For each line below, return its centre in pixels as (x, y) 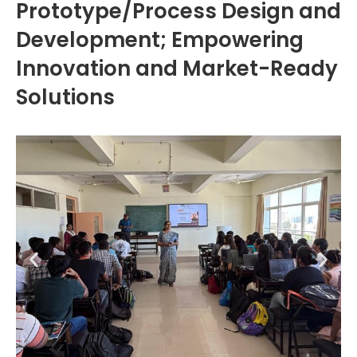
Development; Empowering (160, 39)
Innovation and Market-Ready (177, 68)
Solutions (65, 97)
